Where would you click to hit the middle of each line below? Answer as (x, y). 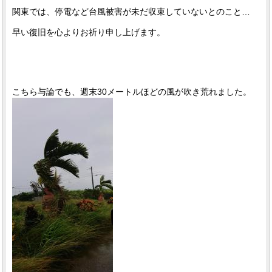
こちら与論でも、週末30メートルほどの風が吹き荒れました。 (132, 92)
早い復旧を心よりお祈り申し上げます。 (89, 32)
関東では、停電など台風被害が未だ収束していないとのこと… (131, 12)
